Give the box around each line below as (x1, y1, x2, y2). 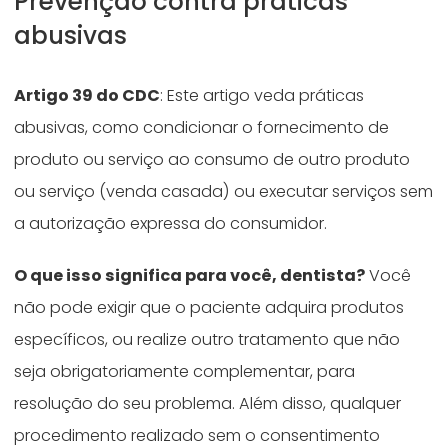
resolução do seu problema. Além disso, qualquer (14, 392, 402, 416)
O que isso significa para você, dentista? (14, 264, 366, 288)
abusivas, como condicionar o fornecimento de (14, 116, 390, 140)
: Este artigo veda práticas (160, 84, 365, 108)
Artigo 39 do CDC (14, 84, 161, 108)
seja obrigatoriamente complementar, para (14, 360, 356, 384)
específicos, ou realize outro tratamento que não (14, 328, 401, 352)
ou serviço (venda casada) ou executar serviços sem (14, 180, 434, 204)
